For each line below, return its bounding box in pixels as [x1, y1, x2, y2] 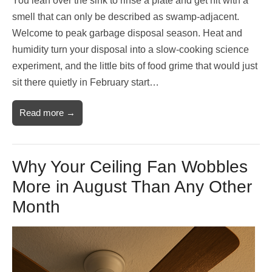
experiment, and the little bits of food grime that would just [12, 60, 257, 71]
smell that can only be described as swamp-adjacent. [12, 11, 239, 22]
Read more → [19, 107, 75, 118]
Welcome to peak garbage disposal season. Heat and [12, 27, 242, 38]
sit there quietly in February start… [12, 76, 159, 87]
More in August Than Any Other [12, 177, 252, 196]
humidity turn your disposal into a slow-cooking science [12, 44, 249, 55]
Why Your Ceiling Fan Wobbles [12, 157, 248, 176]
